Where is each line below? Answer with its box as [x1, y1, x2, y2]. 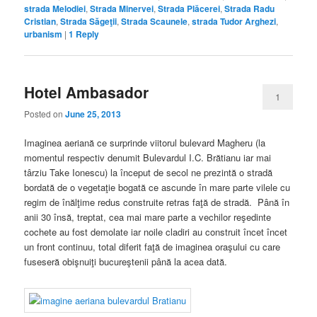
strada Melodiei [24, 1, 86, 15]
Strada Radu [224, 1, 275, 15]
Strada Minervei [90, 1, 154, 15]
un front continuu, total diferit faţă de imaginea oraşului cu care [24, 240, 281, 254]
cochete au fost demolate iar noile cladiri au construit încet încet [24, 225, 288, 239]
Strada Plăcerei [158, 1, 221, 15]
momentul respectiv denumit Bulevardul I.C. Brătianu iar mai [24, 151, 272, 165]
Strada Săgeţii [60, 14, 117, 28]
